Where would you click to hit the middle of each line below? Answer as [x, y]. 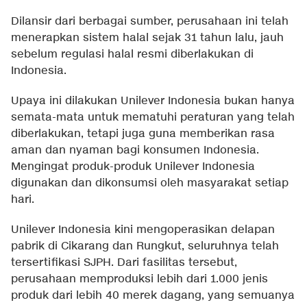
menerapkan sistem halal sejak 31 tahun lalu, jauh [147, 38]
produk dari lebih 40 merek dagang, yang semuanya [153, 295]
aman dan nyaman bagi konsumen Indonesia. [135, 150]
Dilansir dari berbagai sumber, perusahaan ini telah [150, 21]
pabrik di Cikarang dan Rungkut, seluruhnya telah [145, 246]
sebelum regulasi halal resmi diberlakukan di [132, 54]
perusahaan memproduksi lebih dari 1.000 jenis [139, 279]
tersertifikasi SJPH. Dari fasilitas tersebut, [124, 262]
